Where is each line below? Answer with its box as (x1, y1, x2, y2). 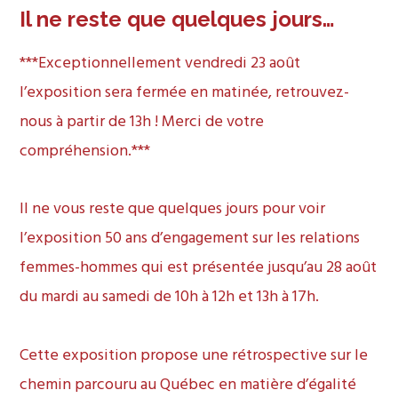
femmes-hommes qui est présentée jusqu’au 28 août (20, 255, 378, 282)
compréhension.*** (20, 138, 151, 164)
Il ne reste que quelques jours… (20, 5, 336, 32)
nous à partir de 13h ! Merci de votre (20, 108, 265, 135)
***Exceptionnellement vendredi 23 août (20, 50, 301, 76)
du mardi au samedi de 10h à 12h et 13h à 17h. (20, 284, 320, 311)
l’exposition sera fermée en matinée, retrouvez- (20, 79, 350, 106)
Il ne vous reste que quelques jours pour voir (20, 196, 326, 223)
